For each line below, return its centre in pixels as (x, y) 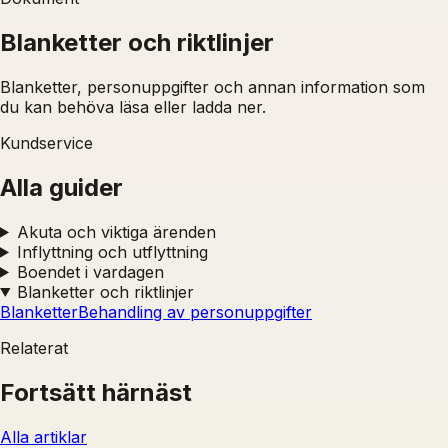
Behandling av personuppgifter (195, 311)
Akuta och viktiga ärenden (116, 231)
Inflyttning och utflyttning (112, 251)
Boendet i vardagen (90, 271)
